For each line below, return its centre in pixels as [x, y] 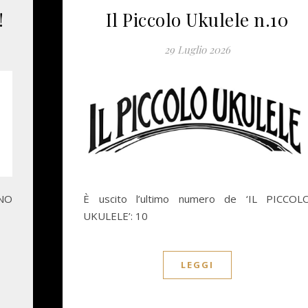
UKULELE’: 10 [115, 216]
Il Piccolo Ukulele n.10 [197, 19]
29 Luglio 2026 [197, 49]
